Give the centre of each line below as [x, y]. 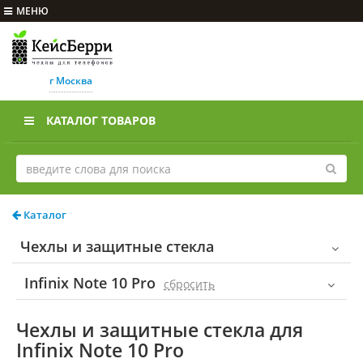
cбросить [189, 284]
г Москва [70, 81]
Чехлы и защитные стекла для [160, 330]
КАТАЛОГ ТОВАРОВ [101, 121]
